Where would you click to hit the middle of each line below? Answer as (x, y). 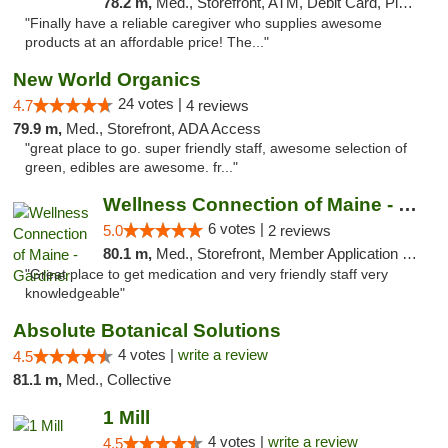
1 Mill (126, 417)
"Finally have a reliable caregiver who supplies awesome (203, 23)
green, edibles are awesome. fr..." (131, 167)
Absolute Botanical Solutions (147, 330)
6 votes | (237, 228)
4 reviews (217, 105)
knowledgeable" (75, 293)
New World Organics (107, 79)
